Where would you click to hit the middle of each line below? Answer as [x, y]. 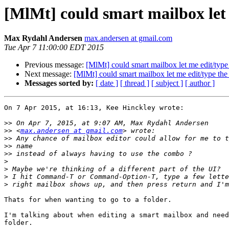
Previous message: [55, 65]
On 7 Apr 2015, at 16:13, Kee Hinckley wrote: [94, 108]
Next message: [49, 74]
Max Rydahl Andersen [43, 38]
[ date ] [107, 83]
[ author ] [200, 83]
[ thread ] [135, 83]
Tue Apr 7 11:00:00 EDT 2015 [54, 48]
